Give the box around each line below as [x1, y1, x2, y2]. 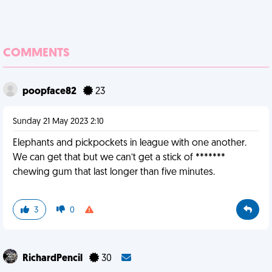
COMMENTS [3, 47, 70, 59]
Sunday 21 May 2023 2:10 [13, 117, 104, 126]
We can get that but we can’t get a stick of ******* [13, 153, 225, 163]
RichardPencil [22, 254, 84, 263]
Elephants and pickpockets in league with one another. [13, 138, 246, 148]
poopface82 [22, 87, 78, 97]
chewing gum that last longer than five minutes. [13, 168, 215, 177]
